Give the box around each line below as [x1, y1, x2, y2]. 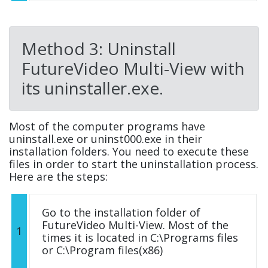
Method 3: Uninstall [22, 37, 176, 60]
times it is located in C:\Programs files [42, 230, 238, 245]
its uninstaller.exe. [22, 77, 163, 100]
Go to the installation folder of [42, 205, 200, 220]
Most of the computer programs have [9, 119, 205, 134]
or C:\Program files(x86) [42, 243, 163, 258]
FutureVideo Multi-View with [22, 57, 245, 80]
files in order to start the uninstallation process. [9, 157, 258, 172]
